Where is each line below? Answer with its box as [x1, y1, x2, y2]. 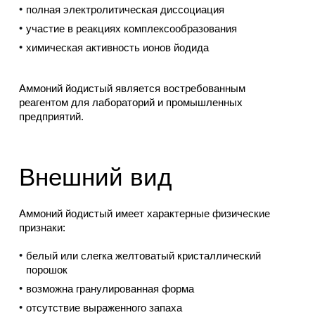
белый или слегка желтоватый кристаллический [25, 250, 261, 262]
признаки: [18, 221, 65, 234]
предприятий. [18, 110, 84, 123]
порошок [25, 264, 67, 276]
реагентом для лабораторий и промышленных [18, 96, 243, 109]
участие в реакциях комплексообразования [25, 22, 237, 35]
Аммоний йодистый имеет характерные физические [18, 207, 270, 220]
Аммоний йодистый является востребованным [18, 82, 245, 95]
